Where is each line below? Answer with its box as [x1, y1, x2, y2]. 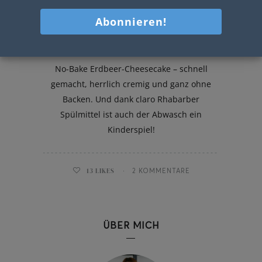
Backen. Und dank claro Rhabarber [63, 93, 199, 105]
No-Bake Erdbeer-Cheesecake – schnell [54, 63, 208, 74]
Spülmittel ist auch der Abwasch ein [60, 108, 202, 120]
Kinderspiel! [107, 123, 155, 135]
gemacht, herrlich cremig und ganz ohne [51, 78, 211, 89]
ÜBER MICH [103, 219, 159, 231]
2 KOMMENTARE [132, 166, 190, 175]
